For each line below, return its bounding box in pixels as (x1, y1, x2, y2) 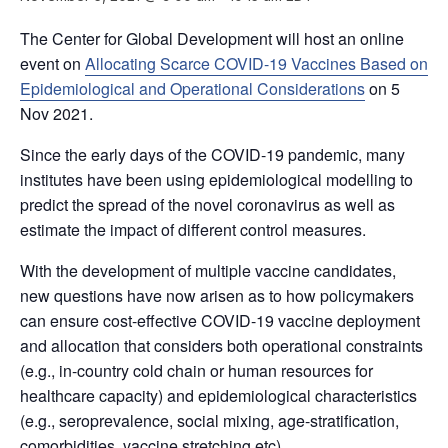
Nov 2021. (20, 102, 93, 125)
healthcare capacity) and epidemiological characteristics (20, 384, 417, 407)
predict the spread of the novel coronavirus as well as (20, 193, 395, 216)
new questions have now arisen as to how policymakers (20, 284, 414, 307)
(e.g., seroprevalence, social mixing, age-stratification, (20, 409, 399, 432)
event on (20, 52, 85, 75)
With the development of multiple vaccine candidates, (20, 259, 396, 282)
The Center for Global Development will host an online (20, 27, 404, 50)
